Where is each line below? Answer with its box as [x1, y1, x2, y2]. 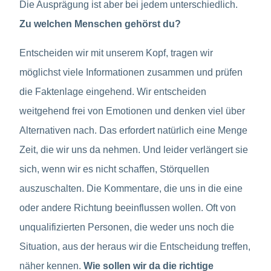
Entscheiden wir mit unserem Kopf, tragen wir [19, 47, 213, 58]
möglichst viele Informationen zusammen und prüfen [19, 67, 243, 77]
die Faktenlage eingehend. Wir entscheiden [19, 86, 206, 97]
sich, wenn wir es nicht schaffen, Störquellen [19, 163, 209, 174]
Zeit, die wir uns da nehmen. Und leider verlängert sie [19, 144, 248, 155]
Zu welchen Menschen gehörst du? [19, 18, 181, 29]
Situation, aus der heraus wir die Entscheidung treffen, [19, 241, 250, 252]
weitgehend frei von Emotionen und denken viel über [19, 105, 245, 116]
